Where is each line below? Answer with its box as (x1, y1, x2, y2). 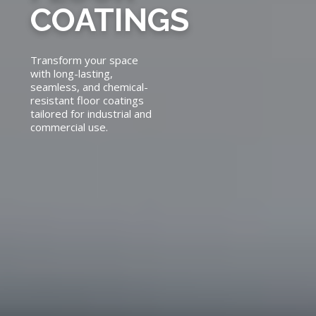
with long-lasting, (30, 66, 113, 81)
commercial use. (30, 120, 108, 135)
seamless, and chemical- (30, 80, 148, 95)
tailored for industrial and (30, 107, 152, 121)
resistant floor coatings (30, 93, 144, 108)
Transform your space (30, 53, 138, 68)
